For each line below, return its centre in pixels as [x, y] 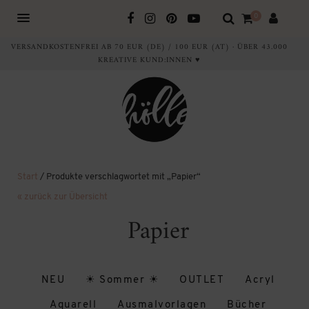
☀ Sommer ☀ [122, 280]
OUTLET [202, 280]
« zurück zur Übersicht [62, 197]
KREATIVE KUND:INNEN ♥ [149, 60]
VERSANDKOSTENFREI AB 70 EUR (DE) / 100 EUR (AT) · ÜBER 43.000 [149, 47]
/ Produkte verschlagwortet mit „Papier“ [119, 177]
